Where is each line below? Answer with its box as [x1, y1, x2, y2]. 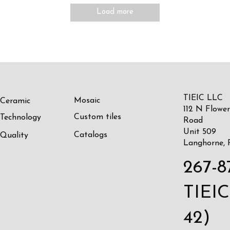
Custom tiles [74, 112, 122, 121]
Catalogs [74, 130, 108, 139]
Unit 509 [183, 127, 216, 136]
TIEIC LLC [183, 93, 223, 102]
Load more [97, 8, 133, 16]
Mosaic [74, 96, 101, 105]
